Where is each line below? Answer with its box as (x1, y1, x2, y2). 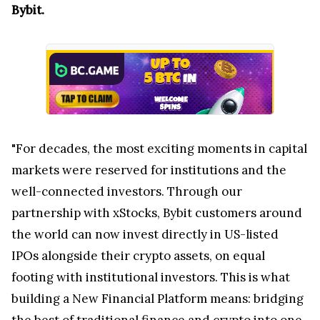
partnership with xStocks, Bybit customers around (11, 205, 302, 221)
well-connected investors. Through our (11, 184, 242, 200)
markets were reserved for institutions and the (11, 162, 286, 179)
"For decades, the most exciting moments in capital (11, 141, 307, 157)
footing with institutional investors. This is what (11, 269, 290, 286)
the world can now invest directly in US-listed (11, 226, 279, 243)
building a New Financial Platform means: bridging (11, 291, 304, 307)
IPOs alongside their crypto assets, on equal (11, 248, 265, 264)
